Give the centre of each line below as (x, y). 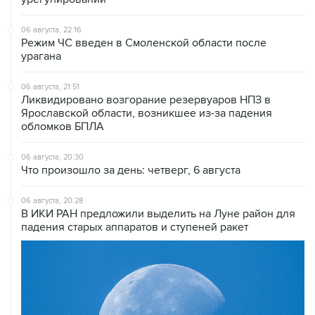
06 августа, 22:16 (51, 30)
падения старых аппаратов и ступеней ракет (135, 227)
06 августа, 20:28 (52, 200)
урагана (41, 56)
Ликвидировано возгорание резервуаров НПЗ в (146, 99)
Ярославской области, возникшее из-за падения (147, 113)
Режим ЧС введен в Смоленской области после (144, 43)
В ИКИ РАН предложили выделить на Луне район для (158, 213)
